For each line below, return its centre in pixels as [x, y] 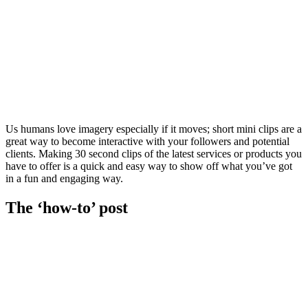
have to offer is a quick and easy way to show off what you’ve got [149, 166]
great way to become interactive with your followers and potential [147, 141]
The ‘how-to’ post [67, 207]
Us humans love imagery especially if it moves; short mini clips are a [154, 129]
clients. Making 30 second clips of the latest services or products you [154, 153]
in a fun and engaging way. [64, 178]
